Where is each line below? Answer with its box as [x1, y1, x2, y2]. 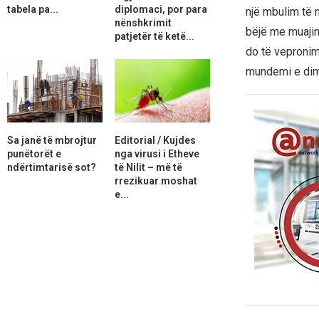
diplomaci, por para [114, 3, 207, 15]
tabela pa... [7, 3, 58, 15]
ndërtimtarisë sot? [7, 161, 96, 173]
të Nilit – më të [114, 161, 182, 173]
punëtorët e [7, 147, 61, 159]
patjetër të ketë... [114, 30, 194, 42]
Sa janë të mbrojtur [7, 134, 97, 146]
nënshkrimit [114, 16, 172, 28]
